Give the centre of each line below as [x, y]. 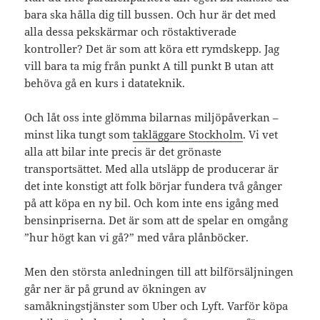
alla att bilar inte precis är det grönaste [123, 152]
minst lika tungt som [79, 135]
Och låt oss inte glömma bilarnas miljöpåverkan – [152, 117]
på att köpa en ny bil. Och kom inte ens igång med [152, 203]
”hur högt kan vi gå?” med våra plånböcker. [137, 237]
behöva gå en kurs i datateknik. [105, 83]
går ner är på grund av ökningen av [116, 289]
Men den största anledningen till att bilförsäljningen [159, 272]
